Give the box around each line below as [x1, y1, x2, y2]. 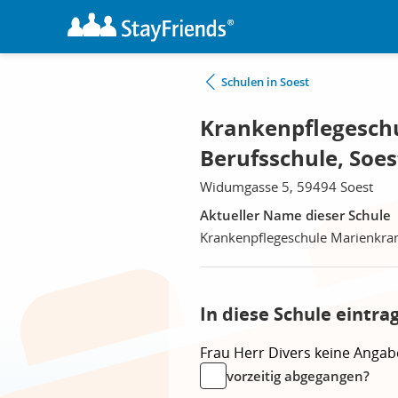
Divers [268, 343, 314, 362]
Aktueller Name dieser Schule [200, 206, 391, 224]
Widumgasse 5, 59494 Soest [200, 178, 373, 195]
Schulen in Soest [221, 74, 309, 90]
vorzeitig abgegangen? [227, 367, 370, 385]
